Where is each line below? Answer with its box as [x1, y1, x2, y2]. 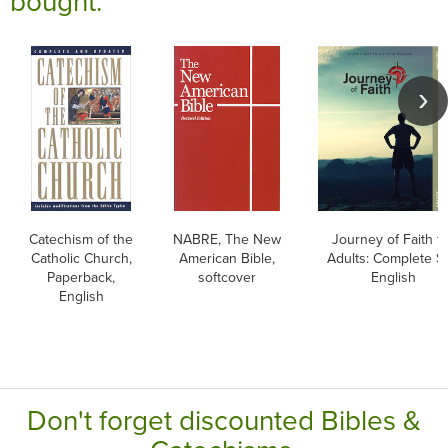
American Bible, [179, 247, 275, 268]
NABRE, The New [173, 228, 281, 249]
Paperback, [47, 266, 115, 287]
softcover [198, 266, 256, 287]
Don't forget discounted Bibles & [27, 399, 421, 439]
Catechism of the [29, 228, 133, 249]
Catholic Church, [30, 247, 132, 268]
